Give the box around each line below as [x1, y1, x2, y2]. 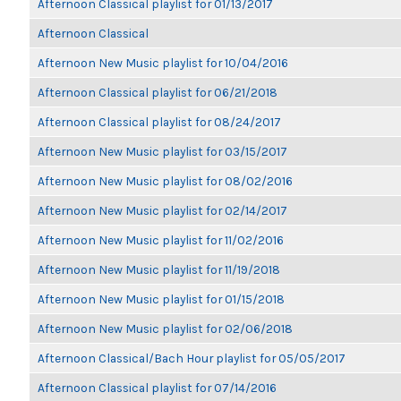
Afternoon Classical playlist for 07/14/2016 [38, 380, 277, 395]
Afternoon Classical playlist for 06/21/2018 [38, 85, 277, 99]
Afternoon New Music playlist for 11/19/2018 [38, 262, 280, 277]
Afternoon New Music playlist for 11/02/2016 [38, 233, 284, 247]
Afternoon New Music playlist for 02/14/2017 [38, 203, 287, 218]
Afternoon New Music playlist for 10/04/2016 [38, 55, 288, 70]
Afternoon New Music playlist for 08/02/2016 [38, 174, 293, 188]
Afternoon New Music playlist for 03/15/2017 [38, 144, 287, 158]
